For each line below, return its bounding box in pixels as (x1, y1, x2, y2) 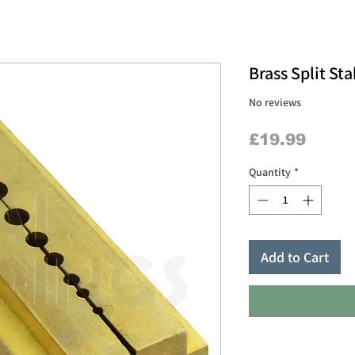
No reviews (249, 94, 301, 109)
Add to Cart (261, 248, 329, 267)
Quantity (249, 165, 291, 180)
